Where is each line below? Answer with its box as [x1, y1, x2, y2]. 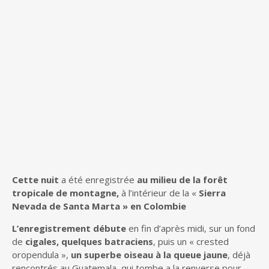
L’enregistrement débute [12, 222, 126, 234]
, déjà [228, 249, 250, 261]
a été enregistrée [61, 174, 137, 186]
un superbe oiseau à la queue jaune [71, 249, 228, 261]
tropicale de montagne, [12, 187, 119, 199]
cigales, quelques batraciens [25, 235, 153, 247]
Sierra [199, 187, 226, 199]
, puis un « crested [153, 235, 229, 247]
